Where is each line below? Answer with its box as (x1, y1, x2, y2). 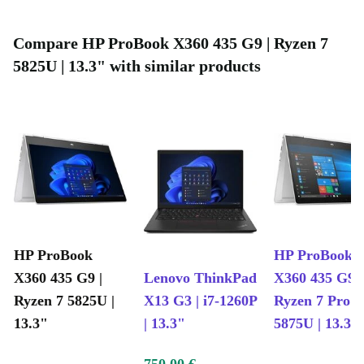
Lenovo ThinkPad (144, 270, 257, 287)
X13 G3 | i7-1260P (144, 292, 257, 310)
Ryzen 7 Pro (274, 292, 350, 310)
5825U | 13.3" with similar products (13, 57, 261, 76)
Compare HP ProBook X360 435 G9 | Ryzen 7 (13, 34, 328, 53)
